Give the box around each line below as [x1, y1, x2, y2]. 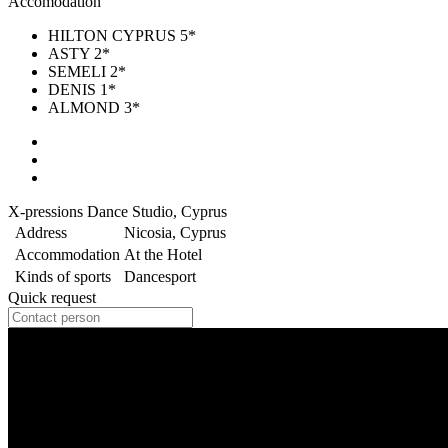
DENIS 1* [48, 80, 116, 98]
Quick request [8, 288, 96, 306]
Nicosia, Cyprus [124, 223, 226, 241]
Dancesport [124, 267, 196, 285]
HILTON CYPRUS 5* [48, 26, 196, 44]
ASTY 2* [48, 44, 110, 62]
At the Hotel [124, 245, 202, 263]
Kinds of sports [15, 267, 111, 285]
